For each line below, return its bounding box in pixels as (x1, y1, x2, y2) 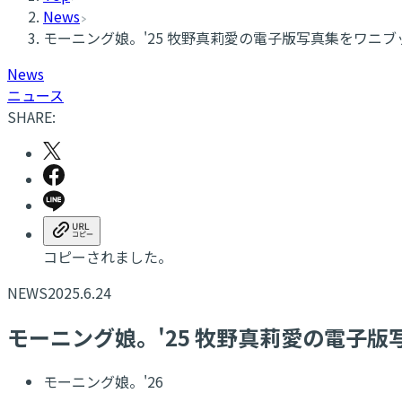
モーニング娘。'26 (43, 370, 163, 392)
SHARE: (7, 106, 56, 127)
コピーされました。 (43, 246, 172, 267)
